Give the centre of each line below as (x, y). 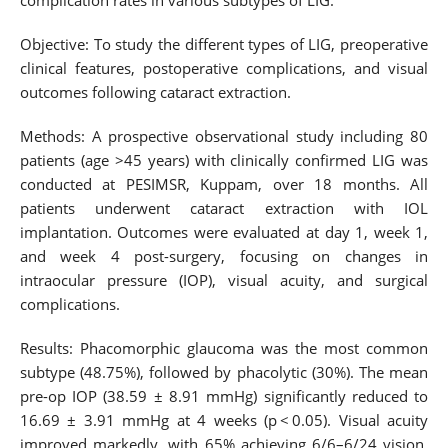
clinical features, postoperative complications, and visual (224, 68)
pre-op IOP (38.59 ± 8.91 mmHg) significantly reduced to (224, 396)
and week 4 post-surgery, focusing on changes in (224, 256)
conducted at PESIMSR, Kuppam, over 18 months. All (224, 184)
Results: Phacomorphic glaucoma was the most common (224, 348)
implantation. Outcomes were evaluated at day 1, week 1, (224, 232)
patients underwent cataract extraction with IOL (224, 208)
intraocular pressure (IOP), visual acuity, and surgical (224, 280)
